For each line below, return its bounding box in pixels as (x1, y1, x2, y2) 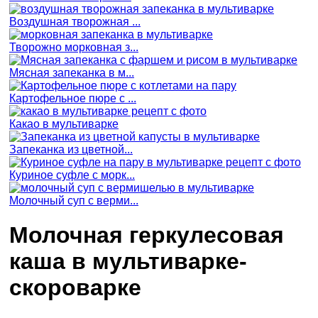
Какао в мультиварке (9, 117, 119, 130)
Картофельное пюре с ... (9, 92, 136, 104)
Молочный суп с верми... (9, 194, 138, 207)
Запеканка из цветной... (9, 143, 133, 155)
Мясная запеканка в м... (9, 66, 134, 79)
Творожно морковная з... (9, 40, 138, 53)
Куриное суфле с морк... (9, 168, 135, 181)
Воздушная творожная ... (9, 15, 141, 28)
